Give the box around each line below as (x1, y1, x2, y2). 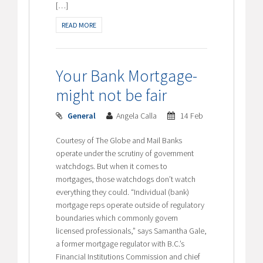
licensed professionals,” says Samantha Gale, (56, 225, 207, 236)
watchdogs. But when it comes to (56, 160, 168, 171)
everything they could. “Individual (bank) (56, 186, 190, 197)
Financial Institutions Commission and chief (56, 251, 201, 262)
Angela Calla (116, 110, 159, 121)
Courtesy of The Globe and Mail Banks (56, 134, 183, 146)
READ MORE (62, 20, 97, 29)
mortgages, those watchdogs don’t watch (56, 173, 196, 184)
